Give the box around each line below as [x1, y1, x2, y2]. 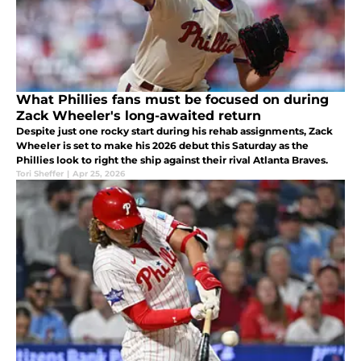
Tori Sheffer [16, 168, 64, 180]
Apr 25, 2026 [73, 168, 125, 180]
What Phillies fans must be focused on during [16, 92, 329, 108]
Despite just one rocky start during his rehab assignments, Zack [16, 125, 333, 138]
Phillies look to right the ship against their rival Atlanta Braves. [16, 154, 328, 167]
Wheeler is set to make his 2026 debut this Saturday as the [16, 139, 309, 152]
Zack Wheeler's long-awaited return [16, 108, 261, 124]
